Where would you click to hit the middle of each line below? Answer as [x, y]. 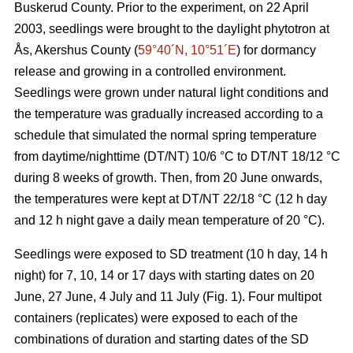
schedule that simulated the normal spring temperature [165, 135]
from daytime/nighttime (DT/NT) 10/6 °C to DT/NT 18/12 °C [177, 156]
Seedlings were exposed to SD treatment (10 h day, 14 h [171, 254]
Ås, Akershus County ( [76, 50]
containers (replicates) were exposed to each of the [156, 318]
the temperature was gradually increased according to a [169, 113]
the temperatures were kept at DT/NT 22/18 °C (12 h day [171, 199]
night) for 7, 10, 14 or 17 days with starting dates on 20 [164, 275]
